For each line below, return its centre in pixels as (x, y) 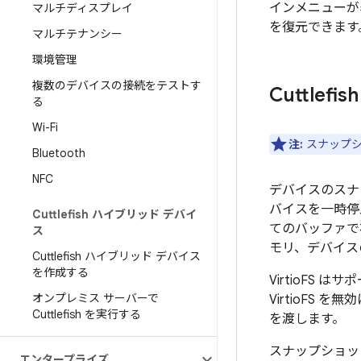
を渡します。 (307, 319)
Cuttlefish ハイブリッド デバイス (116, 256)
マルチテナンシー (77, 34)
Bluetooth (59, 153)
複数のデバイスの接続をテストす (117, 85)
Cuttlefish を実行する (87, 314)
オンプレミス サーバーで (95, 298)
